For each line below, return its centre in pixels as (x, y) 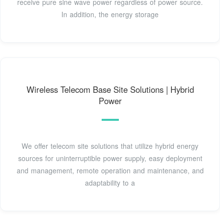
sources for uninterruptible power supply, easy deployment (110, 158)
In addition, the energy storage (110, 14)
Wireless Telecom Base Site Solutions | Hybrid (110, 89)
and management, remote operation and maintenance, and (110, 170)
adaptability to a (110, 182)
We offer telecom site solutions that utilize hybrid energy (110, 146)
